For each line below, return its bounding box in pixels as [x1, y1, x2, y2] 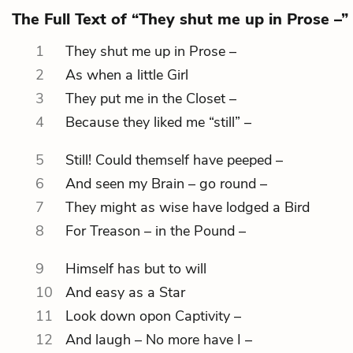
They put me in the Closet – [65, 89, 236, 108]
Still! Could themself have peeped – [65, 150, 283, 169]
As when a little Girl [65, 65, 188, 84]
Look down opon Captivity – [65, 307, 241, 325]
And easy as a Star [65, 283, 185, 302]
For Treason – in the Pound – [65, 221, 246, 240]
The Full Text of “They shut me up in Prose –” [12, 9, 348, 30]
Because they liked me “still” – [65, 113, 251, 132]
